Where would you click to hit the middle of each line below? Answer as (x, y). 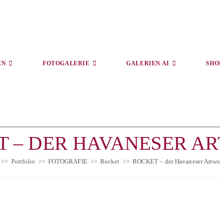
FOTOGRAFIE (68, 161)
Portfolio (23, 161)
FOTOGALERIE (66, 63)
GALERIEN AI (148, 63)
